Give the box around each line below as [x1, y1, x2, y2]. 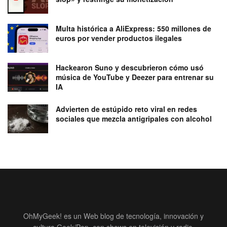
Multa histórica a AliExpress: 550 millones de [56, 23, 211, 33]
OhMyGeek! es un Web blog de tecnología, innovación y [23, 211, 204, 221]
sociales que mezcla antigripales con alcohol [56, 113, 212, 124]
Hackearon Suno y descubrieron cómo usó [56, 62, 204, 73]
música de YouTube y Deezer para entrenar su [56, 72, 214, 83]
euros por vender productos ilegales [56, 32, 182, 43]
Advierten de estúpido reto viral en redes [56, 104, 197, 115]
